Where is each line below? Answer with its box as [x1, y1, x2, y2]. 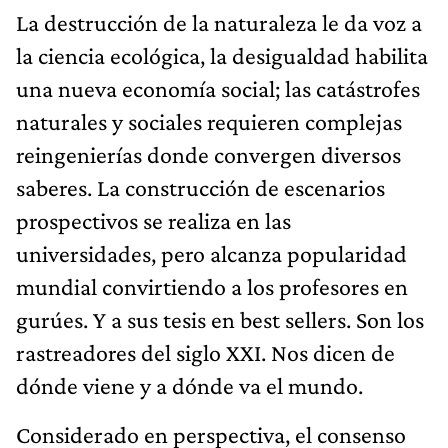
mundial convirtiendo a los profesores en [16, 272, 408, 300]
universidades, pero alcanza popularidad [16, 239, 407, 267]
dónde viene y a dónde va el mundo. [16, 371, 363, 399]
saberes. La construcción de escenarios [16, 173, 385, 201]
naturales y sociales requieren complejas [16, 107, 402, 135]
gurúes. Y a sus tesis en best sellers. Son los [16, 305, 424, 333]
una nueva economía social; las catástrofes [16, 74, 420, 102]
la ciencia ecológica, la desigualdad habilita [16, 41, 428, 69]
